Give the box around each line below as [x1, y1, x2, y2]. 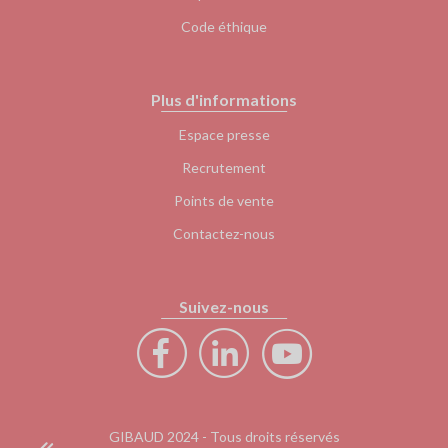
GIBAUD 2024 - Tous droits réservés [108, 428, 340, 445]
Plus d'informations [151, 90, 297, 109]
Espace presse [178, 126, 270, 143]
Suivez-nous [179, 297, 269, 316]
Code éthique [181, 18, 267, 35]
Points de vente [174, 192, 274, 209]
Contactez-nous [173, 225, 275, 242]
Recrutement [182, 159, 266, 176]
